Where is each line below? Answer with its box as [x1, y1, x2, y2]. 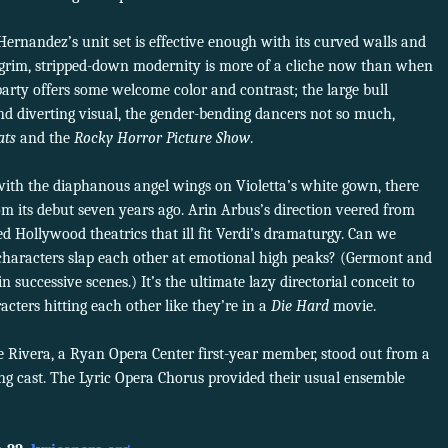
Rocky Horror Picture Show [74, 129, 250, 148]
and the [16, 129, 74, 148]
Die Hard [271, 297, 329, 316]
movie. [329, 297, 376, 316]
